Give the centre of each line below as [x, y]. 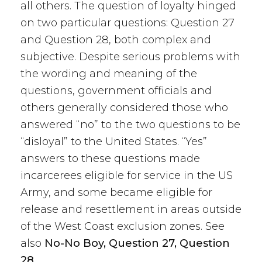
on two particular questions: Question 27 [127, 23]
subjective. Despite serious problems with [130, 57]
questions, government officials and [116, 91]
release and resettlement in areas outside [131, 209]
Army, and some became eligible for [116, 192]
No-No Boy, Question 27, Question [137, 243]
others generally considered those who [124, 108]
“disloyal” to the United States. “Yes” [114, 142]
